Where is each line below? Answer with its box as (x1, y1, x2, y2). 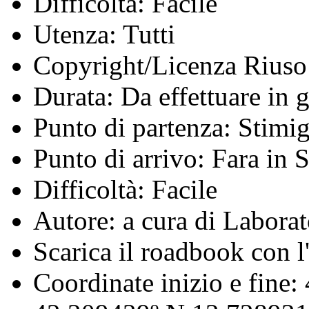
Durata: (33, 81, 114, 111)
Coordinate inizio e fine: (33, 267, 298, 297)
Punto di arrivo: (33, 143, 205, 173)
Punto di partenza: (33, 112, 231, 142)
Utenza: (33, 19, 117, 49)
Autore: (33, 205, 116, 235)
